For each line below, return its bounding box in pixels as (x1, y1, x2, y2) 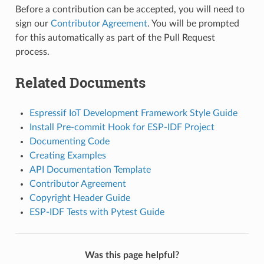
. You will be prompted (147, 18, 239, 28)
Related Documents (15, 72, 146, 92)
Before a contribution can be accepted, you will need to (15, 4, 245, 14)
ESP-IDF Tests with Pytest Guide (29, 207, 164, 217)
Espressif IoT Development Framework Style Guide (29, 108, 237, 118)
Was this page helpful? (85, 250, 179, 260)
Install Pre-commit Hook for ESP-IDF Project (29, 122, 214, 132)
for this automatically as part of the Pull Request (15, 32, 215, 42)
